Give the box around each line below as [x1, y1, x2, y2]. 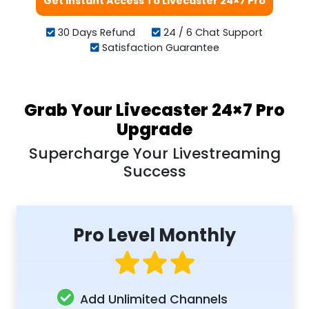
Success [123, 160, 186, 182]
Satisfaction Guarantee [99, 40, 219, 54]
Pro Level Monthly [73, 222, 236, 248]
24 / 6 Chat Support [161, 25, 263, 39]
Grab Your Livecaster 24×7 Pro [24, 98, 285, 121]
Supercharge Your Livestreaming [28, 142, 281, 164]
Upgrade [117, 117, 192, 141]
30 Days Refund [55, 25, 138, 39]
